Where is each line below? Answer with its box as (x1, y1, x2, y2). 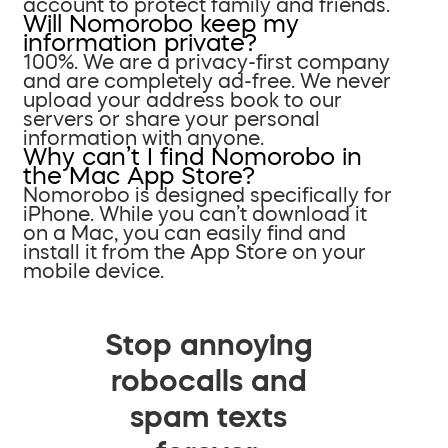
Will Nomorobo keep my (23, 11, 299, 36)
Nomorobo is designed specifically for (23, 184, 392, 205)
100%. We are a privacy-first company (23, 51, 390, 72)
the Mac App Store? (23, 163, 255, 188)
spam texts (130, 400, 287, 431)
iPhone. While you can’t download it (23, 203, 367, 224)
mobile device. (23, 260, 164, 281)
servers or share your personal (23, 108, 320, 129)
